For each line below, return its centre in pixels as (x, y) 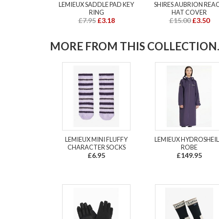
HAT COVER (189, 12)
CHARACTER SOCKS (96, 147)
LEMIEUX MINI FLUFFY (96, 140)
